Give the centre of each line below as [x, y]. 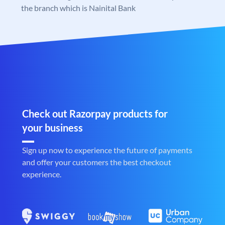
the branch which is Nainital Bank [78, 8]
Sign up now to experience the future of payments [107, 150]
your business [52, 128]
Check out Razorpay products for [95, 114]
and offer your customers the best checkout [97, 162]
